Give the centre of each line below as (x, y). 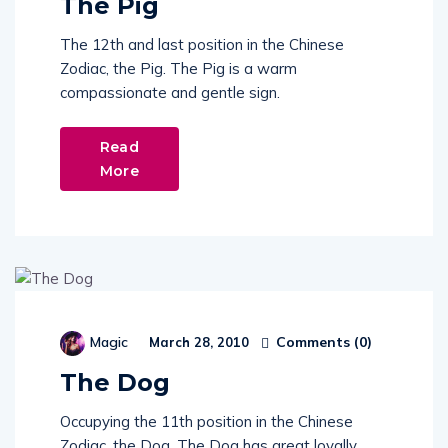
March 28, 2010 (197, 342)
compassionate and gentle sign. (170, 92)
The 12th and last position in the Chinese (202, 44)
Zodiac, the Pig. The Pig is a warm (178, 68)
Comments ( (315, 341)
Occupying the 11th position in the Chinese (206, 421)
